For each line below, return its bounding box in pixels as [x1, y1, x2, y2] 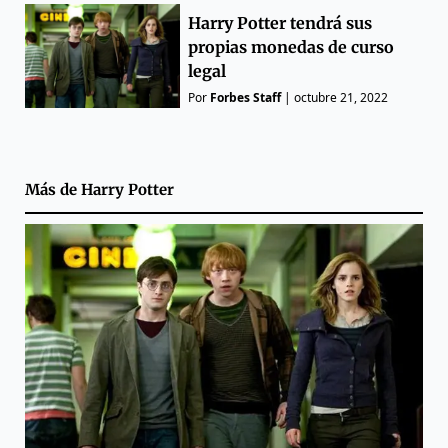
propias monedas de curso [188, 36, 395, 57]
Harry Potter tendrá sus [188, 12, 373, 33]
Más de [25, 180, 81, 200]
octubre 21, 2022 [294, 88, 389, 106]
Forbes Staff [210, 88, 282, 106]
